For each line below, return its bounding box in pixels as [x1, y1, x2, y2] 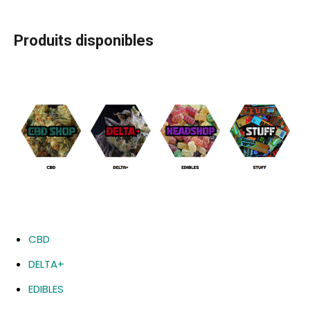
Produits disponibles [14, 32, 157, 50]
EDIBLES [28, 281, 64, 296]
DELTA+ [28, 256, 64, 271]
